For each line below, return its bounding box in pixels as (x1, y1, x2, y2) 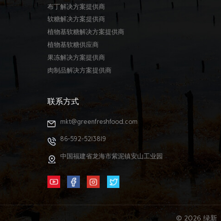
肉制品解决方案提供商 (47, 68, 111, 74)
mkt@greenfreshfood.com (60, 119, 138, 126)
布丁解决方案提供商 (47, 4, 105, 10)
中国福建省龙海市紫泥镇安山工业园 (60, 153, 163, 160)
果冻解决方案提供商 (47, 55, 105, 61)
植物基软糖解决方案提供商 (47, 30, 124, 36)
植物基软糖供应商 (47, 42, 99, 49)
